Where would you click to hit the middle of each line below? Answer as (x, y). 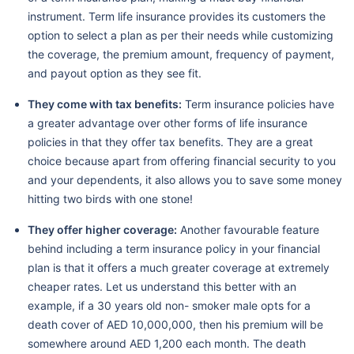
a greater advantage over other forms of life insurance (168, 122)
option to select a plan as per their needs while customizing (181, 35)
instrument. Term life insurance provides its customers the (177, 16)
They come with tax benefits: (105, 104)
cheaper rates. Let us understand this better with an (162, 286)
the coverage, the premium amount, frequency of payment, (181, 54)
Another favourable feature (248, 229)
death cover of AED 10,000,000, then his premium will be (175, 324)
